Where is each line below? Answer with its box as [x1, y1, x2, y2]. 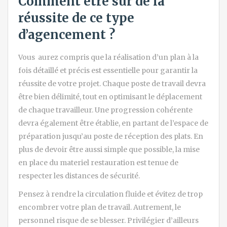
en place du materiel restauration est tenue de [18, 158, 178, 167]
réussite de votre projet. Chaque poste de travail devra [18, 79, 206, 88]
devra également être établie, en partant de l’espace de [18, 118, 208, 128]
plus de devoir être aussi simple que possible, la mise [18, 144, 200, 154]
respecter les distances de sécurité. [18, 171, 140, 180]
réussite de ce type [18, 10, 134, 26]
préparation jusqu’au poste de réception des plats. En [18, 131, 203, 141]
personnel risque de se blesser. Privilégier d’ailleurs [18, 215, 199, 225]
